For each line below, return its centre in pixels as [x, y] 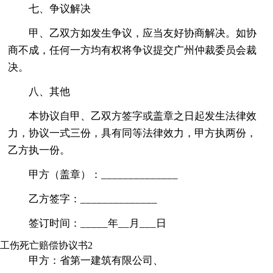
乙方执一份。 [39, 150]
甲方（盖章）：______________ [104, 174]
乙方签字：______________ [93, 199]
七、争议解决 [60, 9]
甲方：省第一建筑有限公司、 [96, 260]
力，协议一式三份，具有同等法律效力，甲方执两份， [133, 133]
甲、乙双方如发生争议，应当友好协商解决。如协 [143, 33]
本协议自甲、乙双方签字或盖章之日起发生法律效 [143, 116]
